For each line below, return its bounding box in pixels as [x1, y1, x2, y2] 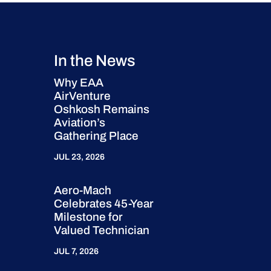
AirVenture [54, 90, 111, 103]
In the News [54, 52, 136, 70]
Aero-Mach [54, 184, 112, 197]
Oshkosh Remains [54, 103, 150, 116]
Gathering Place [54, 129, 139, 143]
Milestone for [54, 211, 123, 224]
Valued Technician [54, 224, 150, 237]
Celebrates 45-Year [54, 197, 154, 211]
